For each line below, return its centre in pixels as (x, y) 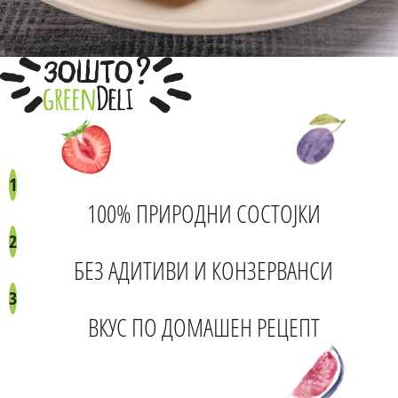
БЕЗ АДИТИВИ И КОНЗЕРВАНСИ (203, 271)
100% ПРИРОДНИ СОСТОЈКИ (203, 214)
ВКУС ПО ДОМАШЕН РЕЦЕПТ (203, 327)
